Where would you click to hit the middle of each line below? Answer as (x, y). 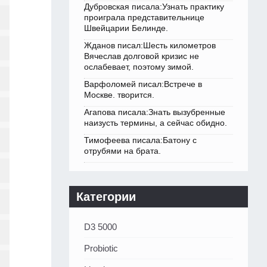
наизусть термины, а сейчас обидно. (156, 123)
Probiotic (101, 249)
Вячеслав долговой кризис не (142, 56)
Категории (106, 197)
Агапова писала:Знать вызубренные (155, 112)
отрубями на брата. (122, 151)
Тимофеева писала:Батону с (140, 140)
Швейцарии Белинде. (126, 28)
